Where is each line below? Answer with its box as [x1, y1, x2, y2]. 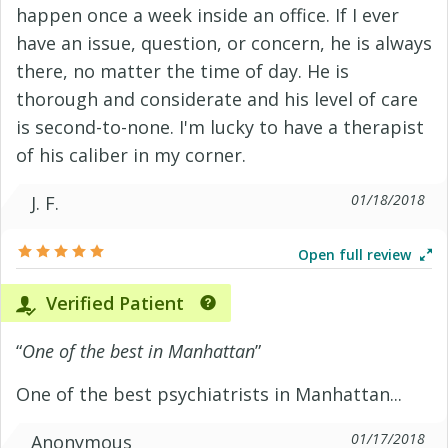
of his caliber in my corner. [16, 143, 246, 167]
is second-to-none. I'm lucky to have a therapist [16, 115, 424, 139]
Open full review [298, 245, 415, 264]
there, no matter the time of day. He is [16, 59, 349, 83]
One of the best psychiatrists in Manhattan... [16, 382, 402, 406]
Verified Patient [41, 291, 184, 315]
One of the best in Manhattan [22, 339, 255, 363]
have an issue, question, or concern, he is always [16, 31, 432, 55]
